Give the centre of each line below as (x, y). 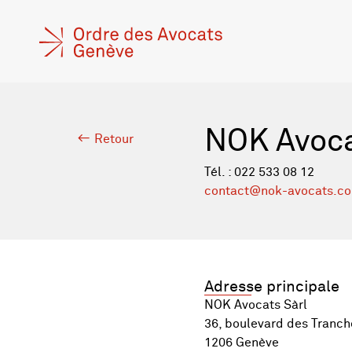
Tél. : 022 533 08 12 (259, 172)
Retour (114, 139)
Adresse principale (271, 287)
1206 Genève (241, 343)
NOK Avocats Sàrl (255, 305)
